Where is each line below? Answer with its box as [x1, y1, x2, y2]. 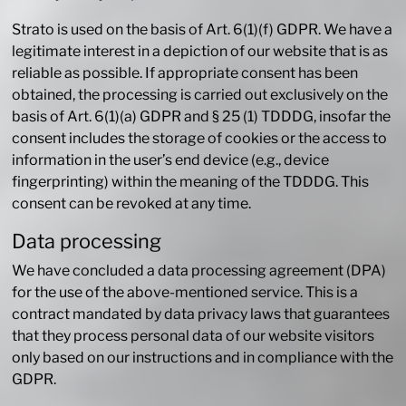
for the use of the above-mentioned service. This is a [12, 284, 359, 302]
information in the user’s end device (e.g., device [12, 151, 330, 169]
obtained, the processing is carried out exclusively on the [12, 86, 389, 104]
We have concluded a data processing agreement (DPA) [12, 262, 387, 280]
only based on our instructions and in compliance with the [12, 349, 394, 367]
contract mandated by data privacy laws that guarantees [12, 305, 391, 324]
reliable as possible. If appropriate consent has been [12, 64, 359, 82]
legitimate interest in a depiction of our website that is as [12, 43, 389, 61]
